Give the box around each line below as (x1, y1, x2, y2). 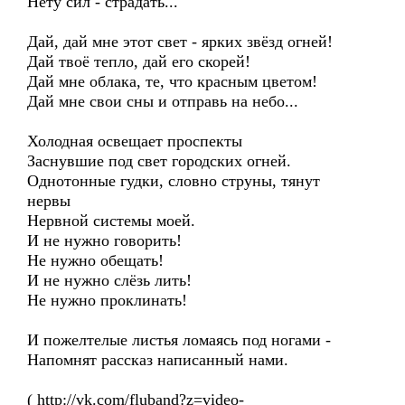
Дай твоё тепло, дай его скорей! (27, 52, 250, 71)
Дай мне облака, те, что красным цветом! (27, 72, 317, 90)
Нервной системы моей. (27, 212, 195, 230)
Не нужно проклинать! (27, 291, 187, 309)
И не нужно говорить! (27, 231, 182, 250)
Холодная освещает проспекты (27, 132, 242, 150)
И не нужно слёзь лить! (27, 271, 192, 289)
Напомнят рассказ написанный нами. (27, 351, 288, 369)
